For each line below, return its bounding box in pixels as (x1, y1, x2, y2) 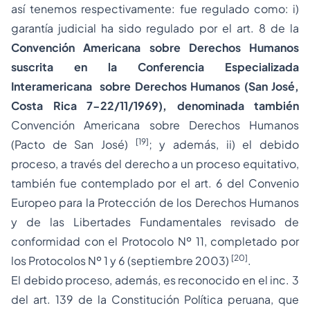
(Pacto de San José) (11, 137, 136, 152)
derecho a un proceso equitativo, (124, 156, 299, 171)
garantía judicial (11, 21, 97, 35)
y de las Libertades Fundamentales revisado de (11, 215, 299, 229)
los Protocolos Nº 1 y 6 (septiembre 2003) (11, 253, 231, 268)
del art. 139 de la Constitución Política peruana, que (11, 292, 299, 307)
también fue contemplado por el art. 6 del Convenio (11, 176, 299, 190)
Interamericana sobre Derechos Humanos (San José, (11, 79, 299, 93)
